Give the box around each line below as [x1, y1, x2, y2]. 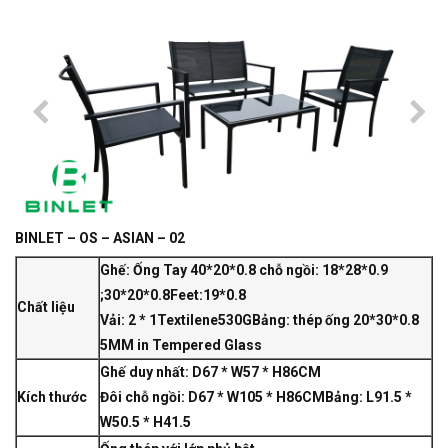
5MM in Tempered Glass [100, 337, 262, 354]
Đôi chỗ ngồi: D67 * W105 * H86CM [100, 389, 325, 406]
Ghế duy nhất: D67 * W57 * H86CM [100, 364, 321, 381]
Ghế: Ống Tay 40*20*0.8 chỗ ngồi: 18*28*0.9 [100, 262, 388, 279]
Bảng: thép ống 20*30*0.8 [252, 312, 419, 329]
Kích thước [17, 389, 87, 406]
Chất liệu [17, 299, 75, 316]
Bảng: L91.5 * [325, 389, 412, 406]
